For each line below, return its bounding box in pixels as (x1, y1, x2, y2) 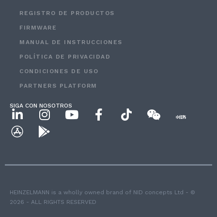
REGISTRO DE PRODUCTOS (19, 9, 115, 16)
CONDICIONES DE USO (19, 67, 98, 75)
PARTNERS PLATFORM (19, 82, 97, 89)
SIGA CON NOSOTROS (10, 102, 72, 109)
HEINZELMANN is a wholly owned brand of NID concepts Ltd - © (10, 188, 195, 196)
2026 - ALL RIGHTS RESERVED (10, 198, 96, 205)
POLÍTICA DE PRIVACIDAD (19, 53, 110, 60)
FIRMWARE (19, 24, 57, 31)
